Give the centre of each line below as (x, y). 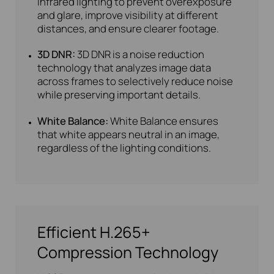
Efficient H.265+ (94, 232)
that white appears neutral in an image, (129, 135)
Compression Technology (128, 253)
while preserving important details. (119, 95)
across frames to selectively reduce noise (135, 81)
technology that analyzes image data (124, 68)
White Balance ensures (165, 121)
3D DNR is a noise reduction (141, 54)
